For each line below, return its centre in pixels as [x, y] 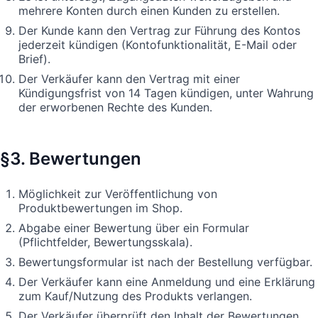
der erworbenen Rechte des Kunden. [115, 107]
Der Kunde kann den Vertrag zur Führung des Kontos [159, 30]
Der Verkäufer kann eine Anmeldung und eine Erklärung [167, 281]
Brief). [34, 59]
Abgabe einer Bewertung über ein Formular [134, 227]
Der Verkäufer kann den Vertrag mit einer [129, 78]
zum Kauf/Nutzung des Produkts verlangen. [135, 296]
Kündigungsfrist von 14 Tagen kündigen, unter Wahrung [166, 93]
